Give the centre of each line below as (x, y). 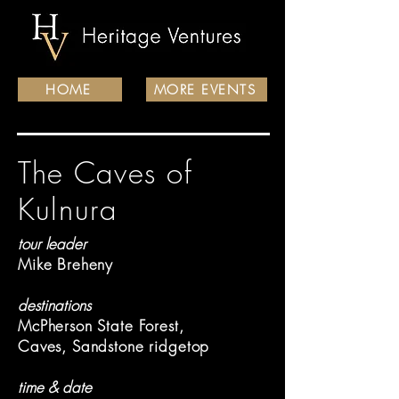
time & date (55, 387)
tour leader (52, 244)
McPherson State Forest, (101, 326)
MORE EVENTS (205, 90)
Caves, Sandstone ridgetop (114, 346)
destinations (54, 305)
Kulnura (68, 209)
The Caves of (106, 173)
